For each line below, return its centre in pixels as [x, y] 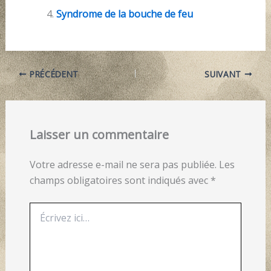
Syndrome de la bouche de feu [124, 14]
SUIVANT [224, 74]
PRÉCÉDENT [53, 74]
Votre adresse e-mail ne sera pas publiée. [123, 165]
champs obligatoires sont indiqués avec [120, 181]
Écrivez [42, 208]
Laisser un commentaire [99, 135]
